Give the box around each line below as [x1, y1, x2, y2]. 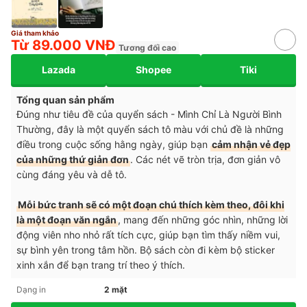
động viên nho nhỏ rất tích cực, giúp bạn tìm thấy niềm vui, [16, 229, 280, 241]
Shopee [136, 63, 171, 75]
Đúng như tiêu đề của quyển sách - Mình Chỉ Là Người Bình [16, 108, 282, 121]
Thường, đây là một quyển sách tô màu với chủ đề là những [16, 123, 284, 136]
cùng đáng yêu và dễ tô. [16, 169, 127, 181]
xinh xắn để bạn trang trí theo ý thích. [16, 259, 185, 271]
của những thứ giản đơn [16, 153, 129, 166]
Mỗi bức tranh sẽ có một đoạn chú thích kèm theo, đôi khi [18, 199, 284, 211]
